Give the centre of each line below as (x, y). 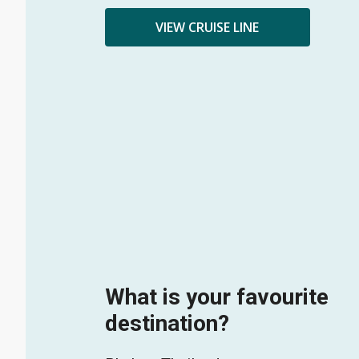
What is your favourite (216, 297)
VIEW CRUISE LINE (207, 28)
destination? (167, 324)
